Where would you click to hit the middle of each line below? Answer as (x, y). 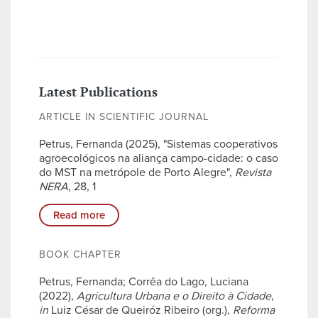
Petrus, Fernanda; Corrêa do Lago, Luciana (144, 282)
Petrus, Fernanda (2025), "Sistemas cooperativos (158, 144)
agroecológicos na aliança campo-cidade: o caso (159, 159)
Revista (253, 173)
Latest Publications (98, 92)
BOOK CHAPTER (80, 255)
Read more (79, 215)
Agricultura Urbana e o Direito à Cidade (174, 296)
